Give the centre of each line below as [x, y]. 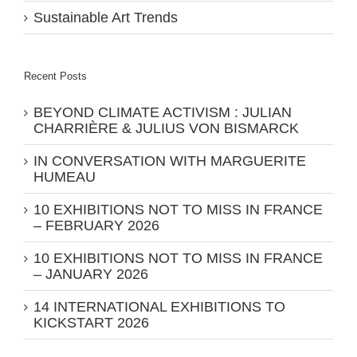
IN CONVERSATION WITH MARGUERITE [170, 161]
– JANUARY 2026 [91, 275]
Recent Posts [55, 76]
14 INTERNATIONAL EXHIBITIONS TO [159, 307]
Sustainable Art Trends [106, 18]
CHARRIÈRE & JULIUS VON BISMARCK [166, 129]
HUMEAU [65, 177]
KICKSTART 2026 [91, 323]
